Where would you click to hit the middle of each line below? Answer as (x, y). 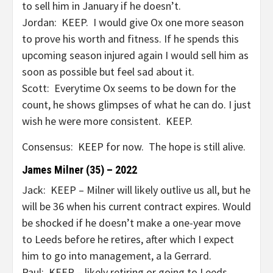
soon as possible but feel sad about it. (108, 72)
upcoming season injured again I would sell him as (135, 55)
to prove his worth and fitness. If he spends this (130, 39)
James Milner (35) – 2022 (80, 170)
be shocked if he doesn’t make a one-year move (131, 223)
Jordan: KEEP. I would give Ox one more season (133, 22)
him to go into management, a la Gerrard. (117, 256)
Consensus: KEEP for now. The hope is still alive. (134, 147)
